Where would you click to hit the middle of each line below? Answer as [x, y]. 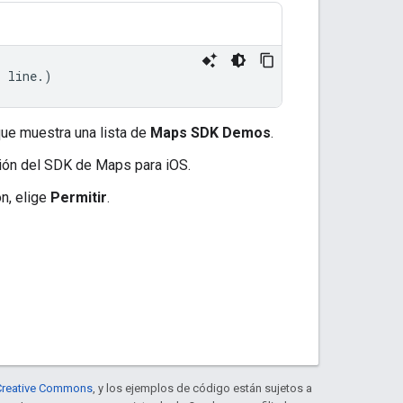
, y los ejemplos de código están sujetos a [202, 388]
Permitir [79, 197]
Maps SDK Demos [210, 132]
